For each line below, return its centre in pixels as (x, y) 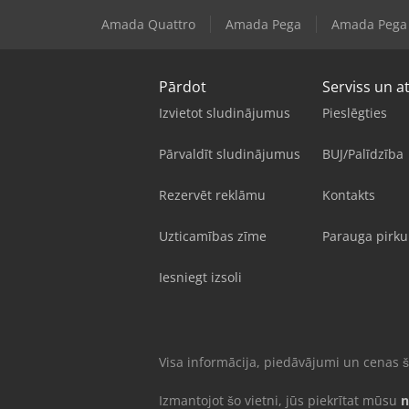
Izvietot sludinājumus (225, 112)
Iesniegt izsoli (200, 277)
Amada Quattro (148, 24)
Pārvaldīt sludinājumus (230, 153)
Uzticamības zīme (213, 236)
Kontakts (349, 194)
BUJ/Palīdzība (363, 153)
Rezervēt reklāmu (212, 194)
